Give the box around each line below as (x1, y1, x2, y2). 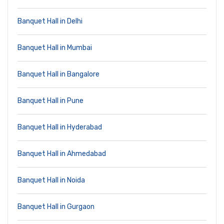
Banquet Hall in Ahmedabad (17, 149, 106, 158)
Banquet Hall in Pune (17, 96, 83, 105)
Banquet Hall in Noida (17, 176, 85, 185)
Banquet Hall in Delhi (17, 17, 82, 26)
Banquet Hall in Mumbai (17, 43, 92, 52)
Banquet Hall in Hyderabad (17, 123, 102, 132)
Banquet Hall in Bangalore (17, 70, 99, 79)
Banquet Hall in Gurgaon (17, 202, 94, 211)
